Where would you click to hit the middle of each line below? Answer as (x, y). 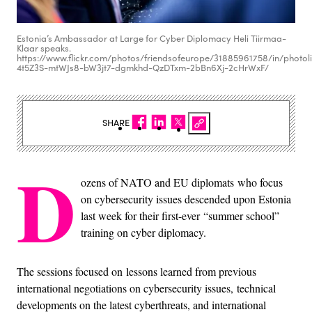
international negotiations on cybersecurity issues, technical (146, 288)
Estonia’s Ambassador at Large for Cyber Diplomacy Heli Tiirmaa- (151, 38)
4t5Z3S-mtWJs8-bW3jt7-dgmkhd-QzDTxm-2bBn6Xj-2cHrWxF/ (143, 67)
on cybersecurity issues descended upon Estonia (186, 198)
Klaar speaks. (44, 48)
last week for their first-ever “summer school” (180, 215)
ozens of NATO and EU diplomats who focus (182, 182)
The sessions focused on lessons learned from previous (136, 271)
